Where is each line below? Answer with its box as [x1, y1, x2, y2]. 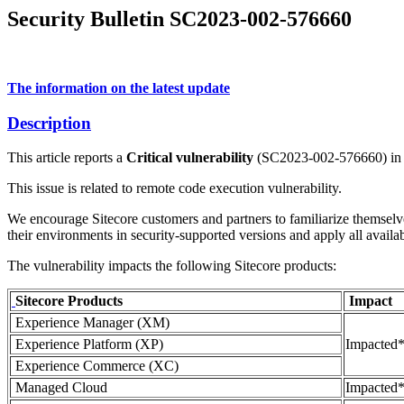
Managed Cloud [12, 380, 107, 396]
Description [7, 113, 91, 133]
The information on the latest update [7, 79, 230, 96]
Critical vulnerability [126, 150, 253, 166]
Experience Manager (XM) [12, 315, 170, 331]
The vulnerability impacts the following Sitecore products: [7, 258, 336, 274]
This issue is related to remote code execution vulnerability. [7, 180, 342, 197]
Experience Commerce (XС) [12, 358, 179, 374]
